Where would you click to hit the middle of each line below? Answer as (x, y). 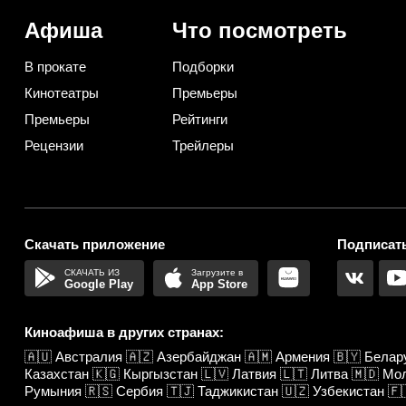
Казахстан (57, 373)
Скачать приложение (95, 244)
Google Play (99, 284)
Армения (303, 356)
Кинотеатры (62, 92)
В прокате (55, 66)
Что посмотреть (259, 30)
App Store (219, 284)
